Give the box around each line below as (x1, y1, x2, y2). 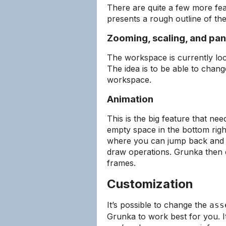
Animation (107, 93, 153, 105)
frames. (107, 158, 136, 168)
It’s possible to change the (107, 200, 209, 210)
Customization (107, 177, 193, 191)
